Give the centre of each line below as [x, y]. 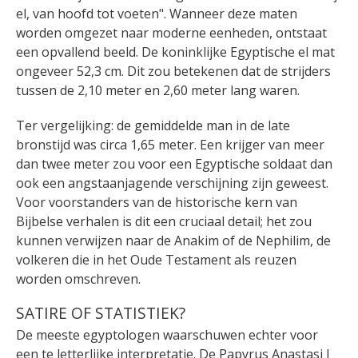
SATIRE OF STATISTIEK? [101, 312]
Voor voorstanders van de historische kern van [157, 202]
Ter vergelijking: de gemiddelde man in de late [153, 125]
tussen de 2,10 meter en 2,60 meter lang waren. [158, 90]
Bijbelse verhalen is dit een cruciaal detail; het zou [164, 221]
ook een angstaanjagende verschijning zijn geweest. [172, 183]
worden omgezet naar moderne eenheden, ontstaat [171, 32]
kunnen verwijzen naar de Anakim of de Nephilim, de [173, 240]
